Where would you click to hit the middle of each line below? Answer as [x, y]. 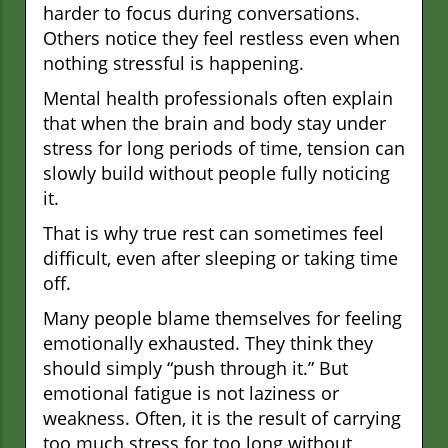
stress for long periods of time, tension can [224, 147]
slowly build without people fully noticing [216, 172]
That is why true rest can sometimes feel [213, 232]
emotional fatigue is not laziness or [191, 392]
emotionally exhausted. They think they [208, 342]
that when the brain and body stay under [214, 122]
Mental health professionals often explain [218, 97]
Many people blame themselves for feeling [222, 317]
